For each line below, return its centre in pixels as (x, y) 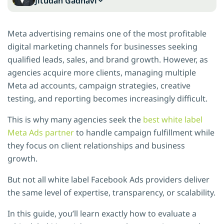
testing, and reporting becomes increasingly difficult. (107, 98)
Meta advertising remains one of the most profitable (107, 33)
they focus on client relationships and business (96, 145)
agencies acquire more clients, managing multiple (102, 72)
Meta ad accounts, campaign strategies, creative (99, 85)
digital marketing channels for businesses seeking (102, 46)
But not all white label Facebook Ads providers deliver (108, 179)
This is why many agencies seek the (75, 119)
